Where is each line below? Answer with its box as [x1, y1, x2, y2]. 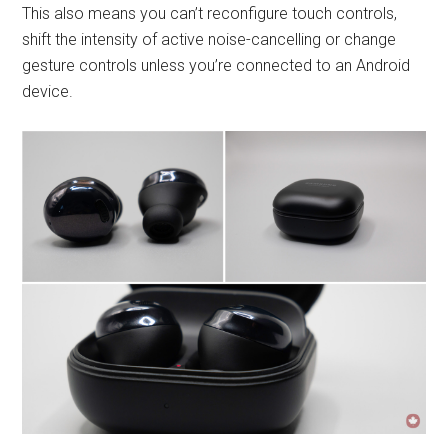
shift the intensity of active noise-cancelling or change [22, 30, 397, 50]
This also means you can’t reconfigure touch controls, [22, 4, 398, 24]
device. [22, 82, 74, 102]
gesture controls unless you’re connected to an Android [22, 56, 411, 76]
